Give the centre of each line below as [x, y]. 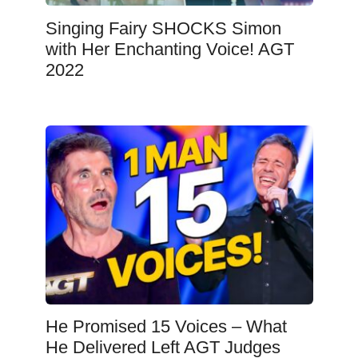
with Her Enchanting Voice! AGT [169, 49]
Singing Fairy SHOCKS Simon [163, 28]
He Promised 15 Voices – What [166, 327]
